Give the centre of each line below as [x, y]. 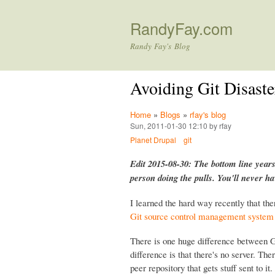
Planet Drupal [153, 140]
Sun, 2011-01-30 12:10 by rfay [181, 126]
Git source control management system [202, 216]
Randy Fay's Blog [160, 46]
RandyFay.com [181, 28]
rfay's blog [208, 114]
